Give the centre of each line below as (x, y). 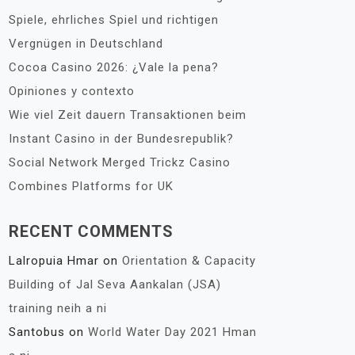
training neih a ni (58, 308)
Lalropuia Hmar (54, 261)
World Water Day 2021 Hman (172, 332)
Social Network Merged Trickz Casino (120, 162)
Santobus (37, 332)
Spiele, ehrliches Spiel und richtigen (114, 20)
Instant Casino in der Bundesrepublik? (121, 139)
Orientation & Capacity (189, 261)
